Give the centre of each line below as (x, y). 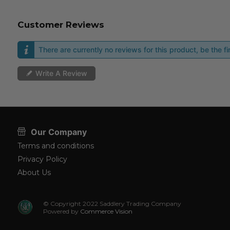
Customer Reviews (61, 25)
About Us (34, 173)
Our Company (59, 132)
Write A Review (61, 73)
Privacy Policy (42, 159)
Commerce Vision (105, 212)
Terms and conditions (55, 146)
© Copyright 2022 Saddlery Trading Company (112, 204)
